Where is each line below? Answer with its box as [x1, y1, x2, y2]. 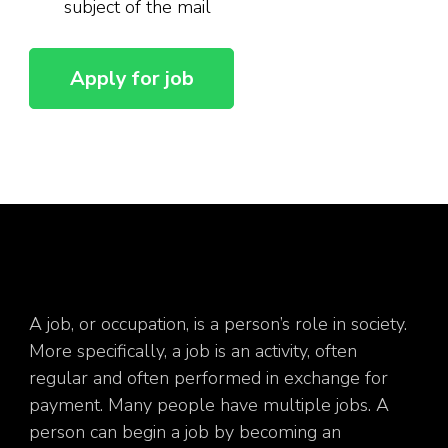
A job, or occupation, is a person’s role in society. [29, 311, 407, 336]
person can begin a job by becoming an [29, 419, 341, 444]
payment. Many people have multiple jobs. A [29, 392, 389, 417]
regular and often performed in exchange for [29, 365, 388, 390]
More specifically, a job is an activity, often [29, 338, 357, 363]
